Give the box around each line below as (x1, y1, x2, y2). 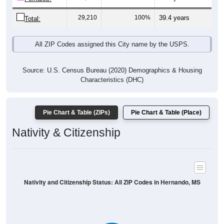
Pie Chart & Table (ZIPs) (43, 109, 110, 116)
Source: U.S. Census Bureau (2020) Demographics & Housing (22, 66, 202, 74)
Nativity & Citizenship (12, 126, 120, 139)
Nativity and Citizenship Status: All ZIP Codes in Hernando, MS (23, 177, 200, 186)
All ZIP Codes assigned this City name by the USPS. (34, 40, 189, 48)
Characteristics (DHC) (80, 76, 143, 84)
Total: (24, 15, 40, 23)
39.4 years (159, 14, 189, 22)
